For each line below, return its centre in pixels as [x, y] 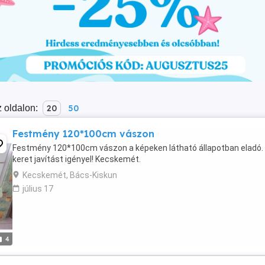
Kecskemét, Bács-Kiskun [70, 175]
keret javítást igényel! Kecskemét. [77, 159]
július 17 [38, 189]
